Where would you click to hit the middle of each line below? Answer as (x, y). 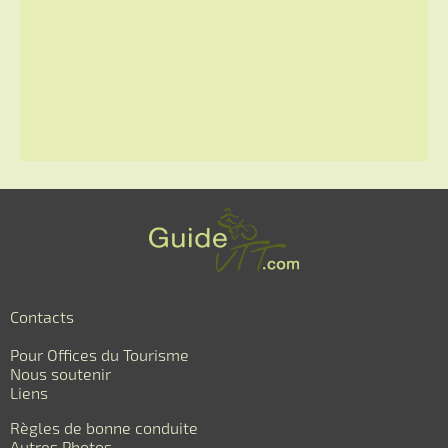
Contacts (42, 317)
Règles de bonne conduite (104, 428)
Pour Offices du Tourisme (99, 355)
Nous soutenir (60, 374)
